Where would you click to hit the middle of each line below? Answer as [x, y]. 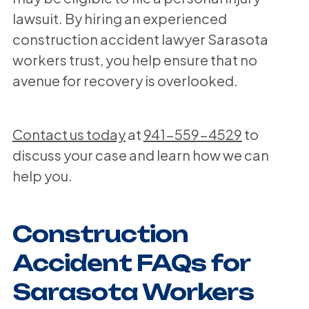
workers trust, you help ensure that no [134, 59]
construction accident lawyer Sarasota [140, 39]
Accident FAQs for [131, 262]
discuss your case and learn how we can [140, 154]
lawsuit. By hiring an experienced [119, 18]
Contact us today [69, 134]
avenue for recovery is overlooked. [125, 80]
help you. [42, 175]
